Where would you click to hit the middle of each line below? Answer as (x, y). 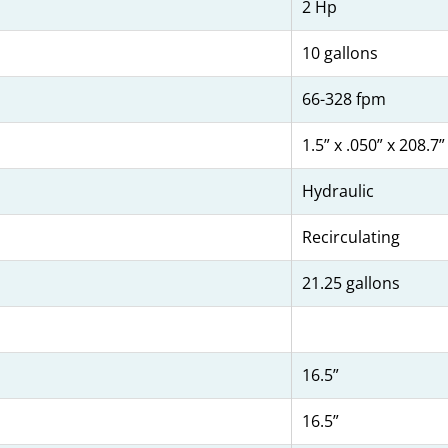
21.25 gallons (351, 283)
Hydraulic (338, 191)
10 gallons (340, 53)
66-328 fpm (344, 99)
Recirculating (351, 237)
